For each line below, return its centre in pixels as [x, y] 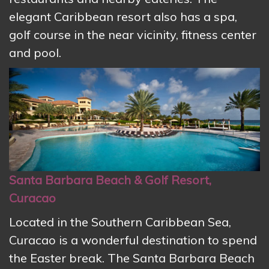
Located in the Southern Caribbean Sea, [120, 222]
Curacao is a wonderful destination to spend [133, 240]
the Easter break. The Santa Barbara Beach [132, 258]
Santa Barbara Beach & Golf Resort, [110, 180]
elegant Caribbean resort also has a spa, [123, 16]
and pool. [37, 52]
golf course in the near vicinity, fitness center [133, 34]
